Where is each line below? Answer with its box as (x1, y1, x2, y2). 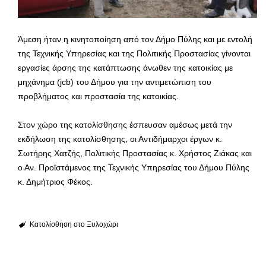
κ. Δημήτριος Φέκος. (18, 177, 93, 187)
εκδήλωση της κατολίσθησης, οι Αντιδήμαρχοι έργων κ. (18, 134, 222, 144)
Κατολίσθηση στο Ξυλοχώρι (29, 220, 118, 229)
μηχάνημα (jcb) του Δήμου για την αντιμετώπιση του (18, 77, 211, 87)
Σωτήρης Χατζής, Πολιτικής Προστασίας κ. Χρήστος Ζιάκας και (18, 148, 252, 159)
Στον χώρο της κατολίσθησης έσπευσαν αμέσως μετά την (18, 120, 232, 130)
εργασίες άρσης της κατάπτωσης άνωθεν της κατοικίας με (18, 63, 233, 73)
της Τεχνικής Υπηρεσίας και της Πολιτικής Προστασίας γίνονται (18, 49, 251, 59)
